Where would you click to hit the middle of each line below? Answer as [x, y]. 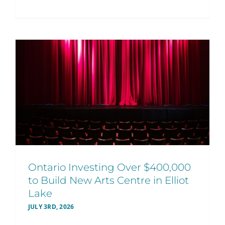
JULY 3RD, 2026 [51, 207]
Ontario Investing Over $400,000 [109, 167]
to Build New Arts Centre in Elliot [108, 181]
